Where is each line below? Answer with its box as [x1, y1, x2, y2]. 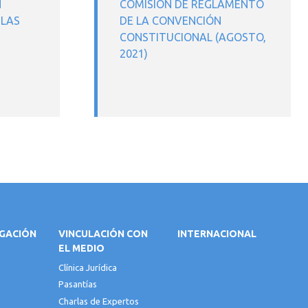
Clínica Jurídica [58, 263, 118, 272]
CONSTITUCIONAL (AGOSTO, [120, 31, 266, 43]
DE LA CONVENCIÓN [120, 14, 221, 27]
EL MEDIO [58, 243, 105, 254]
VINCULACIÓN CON [58, 228, 148, 239]
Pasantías [58, 279, 98, 289]
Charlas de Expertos [58, 296, 140, 306]
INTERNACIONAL [177, 228, 256, 239]
